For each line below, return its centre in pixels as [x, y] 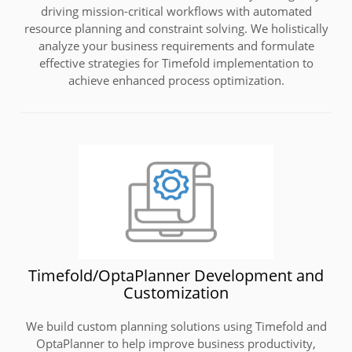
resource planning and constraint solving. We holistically [176, 28]
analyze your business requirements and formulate [176, 45]
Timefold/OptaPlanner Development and [176, 275]
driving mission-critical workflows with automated [176, 11]
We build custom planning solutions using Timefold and [176, 326]
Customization [176, 292]
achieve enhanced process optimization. [176, 80]
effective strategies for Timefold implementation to [176, 62]
